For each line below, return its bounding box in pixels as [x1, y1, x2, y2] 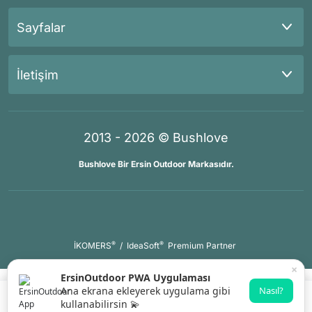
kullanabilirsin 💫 [61, 297, 140, 311]
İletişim [17, 67, 58, 82]
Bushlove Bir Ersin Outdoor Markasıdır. [78, 159, 234, 169]
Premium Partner [168, 240, 236, 251]
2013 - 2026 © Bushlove [84, 130, 228, 145]
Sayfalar [17, 19, 65, 35]
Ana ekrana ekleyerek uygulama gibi [61, 284, 231, 297]
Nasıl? [259, 284, 283, 297]
